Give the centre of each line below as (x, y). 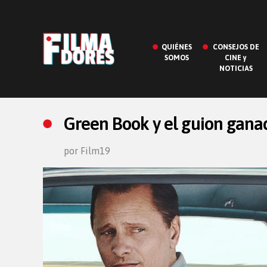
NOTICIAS (236, 69)
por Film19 (87, 151)
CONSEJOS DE (236, 47)
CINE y (236, 58)
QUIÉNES (176, 47)
